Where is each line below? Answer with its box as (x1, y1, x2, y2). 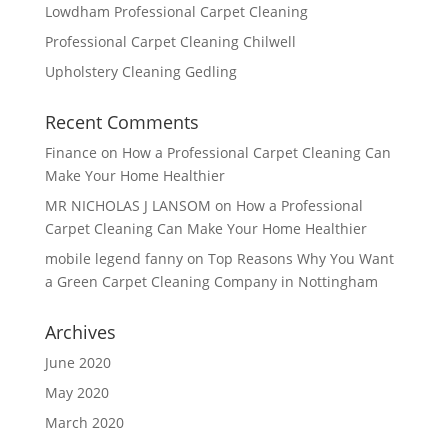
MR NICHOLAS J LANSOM (44, 196, 211, 215)
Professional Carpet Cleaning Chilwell (44, 32, 296, 51)
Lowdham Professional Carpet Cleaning (44, 2, 308, 21)
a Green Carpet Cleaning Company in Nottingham (44, 272, 378, 291)
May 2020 (44, 383, 109, 402)
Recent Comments (44, 110, 199, 134)
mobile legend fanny (44, 249, 183, 268)
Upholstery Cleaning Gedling (44, 62, 237, 81)
